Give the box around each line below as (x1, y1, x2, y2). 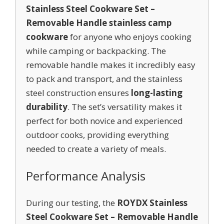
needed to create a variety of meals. (26, 143, 166, 154)
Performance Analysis (26, 167, 145, 184)
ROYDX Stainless (117, 197, 187, 208)
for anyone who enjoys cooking (68, 31, 191, 42)
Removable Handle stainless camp (26, 17, 171, 28)
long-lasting (131, 87, 182, 98)
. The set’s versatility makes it (67, 101, 182, 112)
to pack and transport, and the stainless (26, 73, 182, 84)
